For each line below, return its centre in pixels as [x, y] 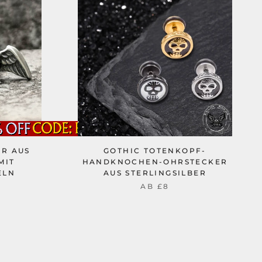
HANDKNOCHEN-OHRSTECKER [155, 162]
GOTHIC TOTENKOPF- [155, 151]
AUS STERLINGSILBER [155, 173]
